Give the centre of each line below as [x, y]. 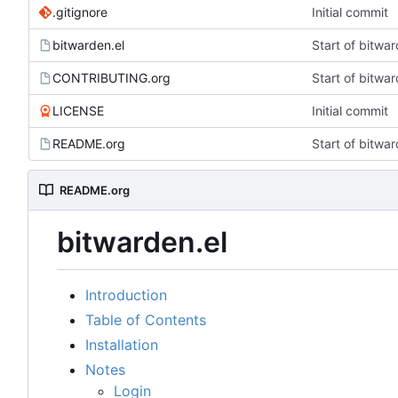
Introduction [126, 295]
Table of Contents [146, 319]
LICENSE [78, 111]
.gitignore [80, 12]
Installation [122, 344]
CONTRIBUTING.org [111, 78]
